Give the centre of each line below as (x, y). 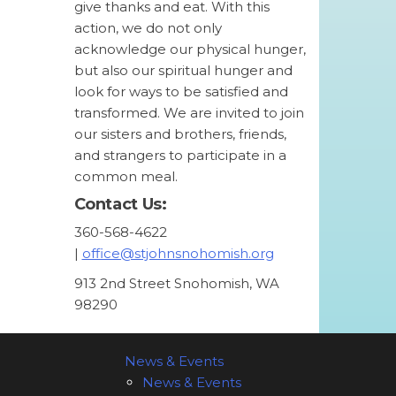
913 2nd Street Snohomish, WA (176, 283)
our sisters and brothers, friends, (180, 134)
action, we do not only (148, 28)
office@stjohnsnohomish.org (178, 253)
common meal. (126, 176)
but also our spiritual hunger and (183, 70)
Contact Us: (120, 204)
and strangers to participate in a (180, 155)
